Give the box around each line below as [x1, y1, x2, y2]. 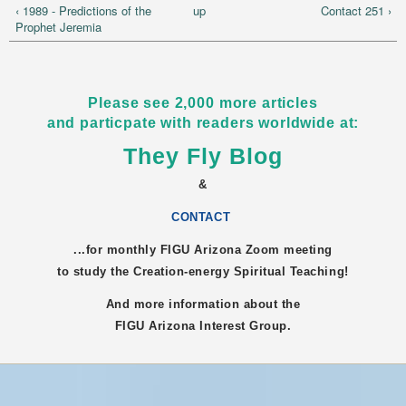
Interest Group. [195, 318, 292, 333]
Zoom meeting [241, 242, 333, 256]
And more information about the [105, 296, 301, 311]
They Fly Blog [123, 143, 283, 169]
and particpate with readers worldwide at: [46, 115, 360, 131]
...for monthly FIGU [72, 242, 195, 256]
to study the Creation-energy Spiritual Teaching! [57, 264, 349, 278]
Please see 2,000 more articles [88, 95, 318, 111]
